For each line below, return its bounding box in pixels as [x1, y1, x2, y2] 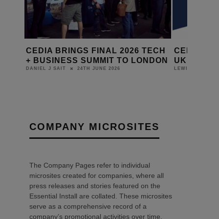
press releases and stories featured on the [29, 182, 160, 190]
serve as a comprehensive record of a [29, 202, 147, 211]
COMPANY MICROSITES [29, 121, 159, 132]
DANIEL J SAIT [26, 66, 66, 71]
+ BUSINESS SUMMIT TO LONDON [26, 56, 168, 65]
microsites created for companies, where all [29, 172, 164, 180]
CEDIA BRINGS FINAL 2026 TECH [26, 46, 166, 55]
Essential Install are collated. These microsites [29, 192, 172, 200]
